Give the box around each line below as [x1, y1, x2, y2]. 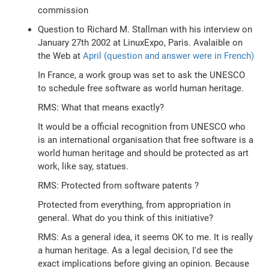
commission [38, 5, 89, 16]
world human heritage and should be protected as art [38, 148, 249, 159]
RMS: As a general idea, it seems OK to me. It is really [38, 232, 253, 243]
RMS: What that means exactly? [38, 102, 165, 113]
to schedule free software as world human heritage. [38, 83, 244, 94]
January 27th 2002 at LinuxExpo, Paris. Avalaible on [38, 37, 243, 49]
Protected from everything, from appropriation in [38, 199, 231, 211]
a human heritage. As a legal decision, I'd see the [38, 245, 234, 256]
